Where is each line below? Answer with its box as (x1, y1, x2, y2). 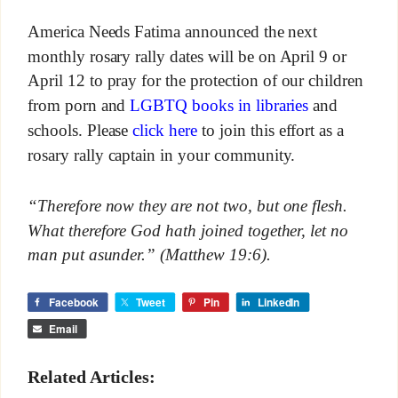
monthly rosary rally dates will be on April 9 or (27, 46, 347, 66)
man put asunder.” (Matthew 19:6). (27, 245, 271, 265)
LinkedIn (257, 294, 300, 311)
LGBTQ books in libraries (130, 96, 309, 115)
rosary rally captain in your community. (27, 146, 296, 165)
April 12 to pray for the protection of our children (27, 71, 364, 91)
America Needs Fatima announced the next (27, 22, 318, 41)
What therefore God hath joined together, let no (27, 220, 349, 240)
